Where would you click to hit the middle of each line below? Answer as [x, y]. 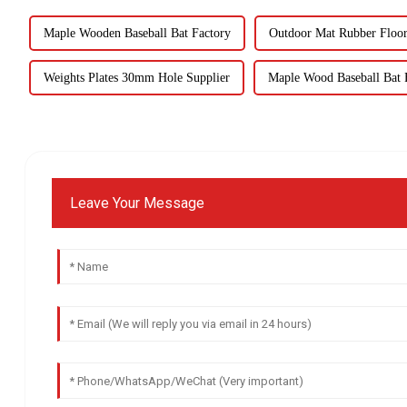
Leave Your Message [138, 203]
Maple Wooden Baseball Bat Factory [137, 33]
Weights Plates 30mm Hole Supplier [136, 77]
